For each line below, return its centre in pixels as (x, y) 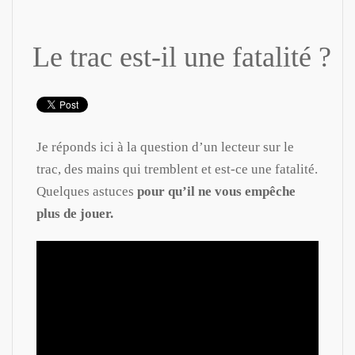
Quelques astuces (85, 191)
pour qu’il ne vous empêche (215, 191)
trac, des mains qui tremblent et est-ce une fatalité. (177, 169)
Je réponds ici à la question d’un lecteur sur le (165, 147)
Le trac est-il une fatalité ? (182, 57)
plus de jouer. (75, 213)
